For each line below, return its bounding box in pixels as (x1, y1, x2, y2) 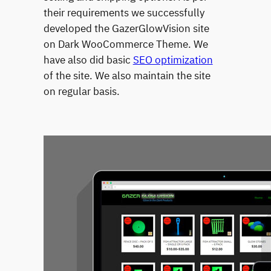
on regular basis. (43, 85, 120, 99)
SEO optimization (132, 53, 213, 67)
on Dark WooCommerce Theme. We (43, 38, 208, 51)
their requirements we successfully (43, 6, 204, 20)
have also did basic (43, 53, 133, 67)
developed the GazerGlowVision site (43, 22, 209, 36)
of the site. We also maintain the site (43, 69, 211, 83)
